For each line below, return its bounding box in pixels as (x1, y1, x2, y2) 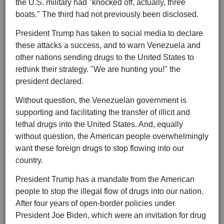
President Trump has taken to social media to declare (15, 29, 203, 38)
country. (15, 156, 43, 165)
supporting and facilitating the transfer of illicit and (15, 108, 190, 117)
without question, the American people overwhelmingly (15, 132, 208, 141)
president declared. (15, 77, 83, 86)
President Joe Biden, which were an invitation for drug (15, 211, 206, 220)
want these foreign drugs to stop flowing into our (15, 144, 184, 153)
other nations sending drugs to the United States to (15, 53, 194, 62)
